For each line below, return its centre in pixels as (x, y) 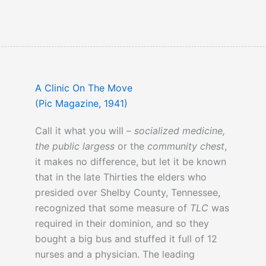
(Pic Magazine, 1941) (81, 104)
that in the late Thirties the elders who (121, 177)
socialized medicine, (179, 131)
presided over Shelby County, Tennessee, (127, 193)
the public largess (75, 146)
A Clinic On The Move (83, 88)
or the (131, 146)
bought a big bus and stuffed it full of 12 (126, 239)
